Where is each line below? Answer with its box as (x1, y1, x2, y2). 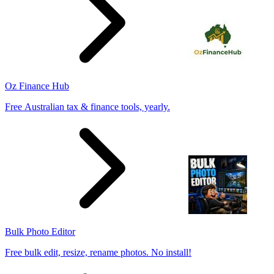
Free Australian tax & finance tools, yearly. (5, 101, 170, 112)
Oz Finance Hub (5, 80, 69, 91)
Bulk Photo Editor (5, 226, 75, 237)
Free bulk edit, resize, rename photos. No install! (5, 246, 191, 257)
